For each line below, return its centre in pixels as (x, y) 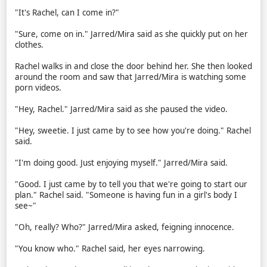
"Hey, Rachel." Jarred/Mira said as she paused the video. (121, 109)
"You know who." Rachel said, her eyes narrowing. (110, 249)
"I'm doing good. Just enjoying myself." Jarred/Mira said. (121, 163)
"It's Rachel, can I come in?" (67, 13)
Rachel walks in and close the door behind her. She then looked (133, 66)
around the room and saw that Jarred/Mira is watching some (130, 77)
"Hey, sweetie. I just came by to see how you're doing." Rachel (133, 131)
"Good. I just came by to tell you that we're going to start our (131, 184)
